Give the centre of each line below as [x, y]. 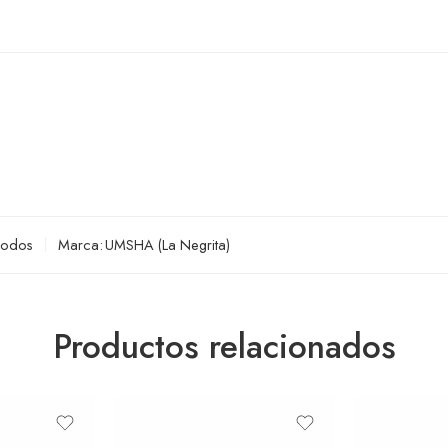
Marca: [80, 244]
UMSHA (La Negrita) [167, 244]
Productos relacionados [224, 346]
